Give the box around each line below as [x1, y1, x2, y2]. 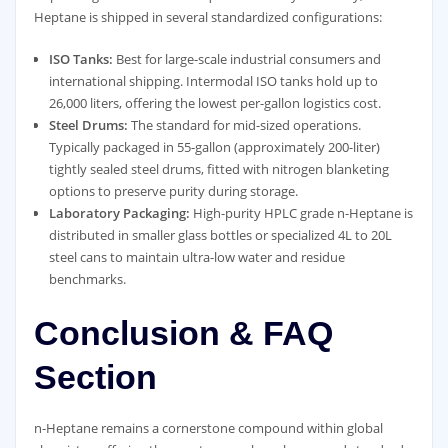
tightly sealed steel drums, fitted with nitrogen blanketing [48, 159, 389, 178]
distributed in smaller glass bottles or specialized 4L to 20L [48, 225, 392, 244]
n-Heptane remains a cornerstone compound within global [33, 418, 383, 437]
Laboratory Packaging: [48, 203, 190, 222]
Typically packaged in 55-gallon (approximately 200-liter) [48, 137, 380, 156]
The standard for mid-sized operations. [127, 115, 361, 134]
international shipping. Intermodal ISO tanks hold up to [48, 71, 378, 90]
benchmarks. [48, 269, 126, 288]
